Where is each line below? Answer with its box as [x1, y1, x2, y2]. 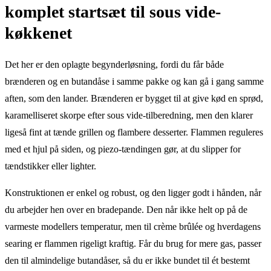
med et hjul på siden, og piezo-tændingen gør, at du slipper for [5, 143, 241, 154]
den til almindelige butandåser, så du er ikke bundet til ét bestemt [5, 255, 250, 266]
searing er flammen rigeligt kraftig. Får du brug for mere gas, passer [5, 238, 261, 249]
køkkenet [5, 23, 72, 42]
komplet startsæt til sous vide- [5, 2, 221, 21]
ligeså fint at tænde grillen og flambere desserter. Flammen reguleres [5, 126, 263, 137]
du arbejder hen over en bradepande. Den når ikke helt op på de [5, 204, 247, 215]
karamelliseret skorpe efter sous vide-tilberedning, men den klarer [5, 109, 253, 120]
